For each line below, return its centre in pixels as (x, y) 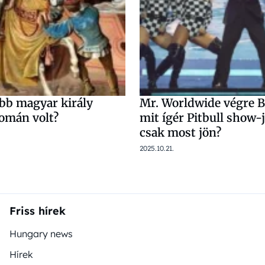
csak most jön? (180, 133)
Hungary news (41, 234)
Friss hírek (38, 211)
